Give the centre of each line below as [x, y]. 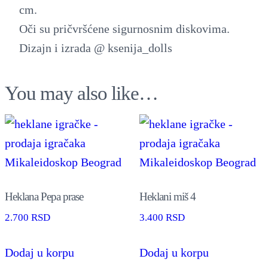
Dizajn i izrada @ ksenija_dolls [96, 48]
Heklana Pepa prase [44, 197]
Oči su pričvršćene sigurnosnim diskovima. [125, 28]
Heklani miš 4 [167, 197]
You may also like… [81, 93]
